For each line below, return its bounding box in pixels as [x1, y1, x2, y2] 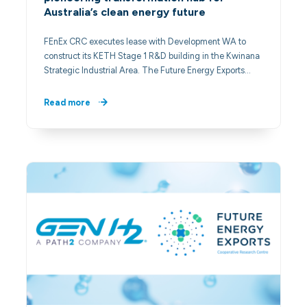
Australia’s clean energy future [44, 5, 206, 19]
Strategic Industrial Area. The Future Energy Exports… [44, 65, 251, 76]
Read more [44, 97, 91, 108]
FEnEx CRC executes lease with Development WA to [44, 36, 247, 47]
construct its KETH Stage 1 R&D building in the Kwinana [44, 51, 260, 62]
